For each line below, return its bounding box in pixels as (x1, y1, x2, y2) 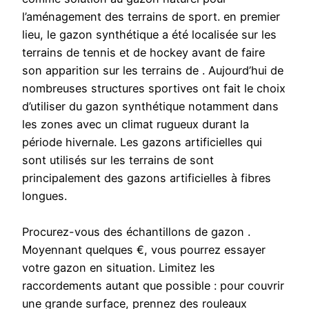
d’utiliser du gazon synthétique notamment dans (22, 99, 279, 114)
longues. (22, 189, 67, 203)
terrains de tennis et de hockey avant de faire (22, 46, 265, 60)
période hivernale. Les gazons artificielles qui (22, 135, 262, 150)
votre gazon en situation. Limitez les (22, 261, 215, 275)
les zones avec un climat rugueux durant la (22, 117, 249, 132)
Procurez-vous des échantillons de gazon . (22, 225, 250, 239)
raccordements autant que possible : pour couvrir (22, 279, 284, 293)
